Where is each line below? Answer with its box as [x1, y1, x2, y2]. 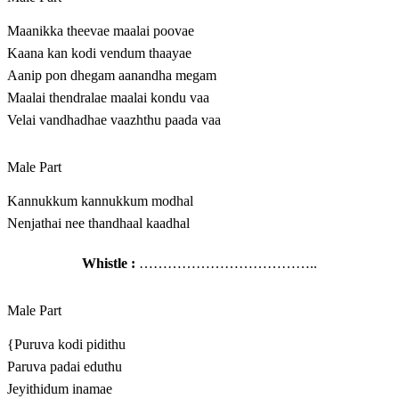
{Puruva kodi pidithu [7, 337, 126, 353]
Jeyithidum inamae [7, 381, 112, 397]
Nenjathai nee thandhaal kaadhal [7, 216, 190, 232]
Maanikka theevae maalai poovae [7, 23, 194, 39]
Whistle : [82, 256, 135, 272]
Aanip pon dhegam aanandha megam [7, 68, 216, 84]
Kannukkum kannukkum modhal [7, 193, 193, 209]
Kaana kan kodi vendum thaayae [7, 45, 191, 61]
